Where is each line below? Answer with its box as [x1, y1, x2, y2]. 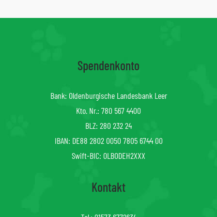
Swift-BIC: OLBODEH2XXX [72, 150, 145, 161]
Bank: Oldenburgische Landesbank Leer [50, 90, 167, 101]
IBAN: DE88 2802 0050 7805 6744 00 [54, 135, 163, 146]
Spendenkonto [77, 57, 139, 73]
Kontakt [92, 179, 125, 194]
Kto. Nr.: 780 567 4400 [76, 105, 141, 116]
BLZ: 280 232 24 [85, 120, 132, 131]
